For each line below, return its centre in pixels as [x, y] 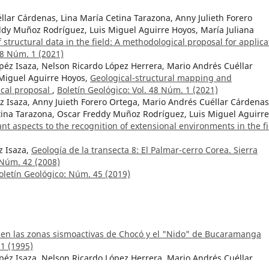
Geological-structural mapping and [161, 77]
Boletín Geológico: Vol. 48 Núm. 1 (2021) [138, 89]
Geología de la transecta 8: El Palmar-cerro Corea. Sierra [144, 150]
